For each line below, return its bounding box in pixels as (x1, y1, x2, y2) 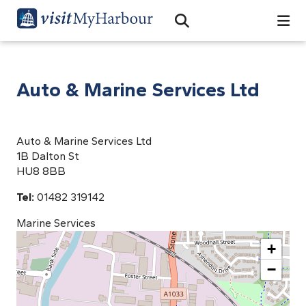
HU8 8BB (16, 165, 66, 178)
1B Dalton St (16, 150, 79, 163)
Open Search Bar (181, 20, 266, 33)
